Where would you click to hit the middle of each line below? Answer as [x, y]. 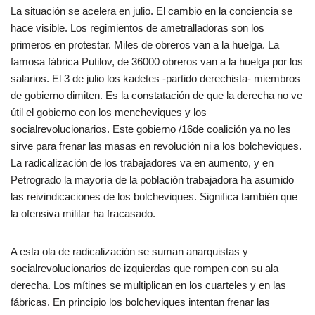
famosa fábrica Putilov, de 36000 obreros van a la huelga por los [157, 62]
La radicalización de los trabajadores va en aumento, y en [142, 163]
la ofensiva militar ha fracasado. [83, 213]
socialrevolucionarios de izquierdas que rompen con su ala [144, 268]
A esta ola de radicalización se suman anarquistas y [129, 251]
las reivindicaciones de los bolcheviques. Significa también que [154, 197]
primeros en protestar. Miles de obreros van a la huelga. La [145, 45]
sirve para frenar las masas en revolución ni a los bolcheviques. [156, 146]
